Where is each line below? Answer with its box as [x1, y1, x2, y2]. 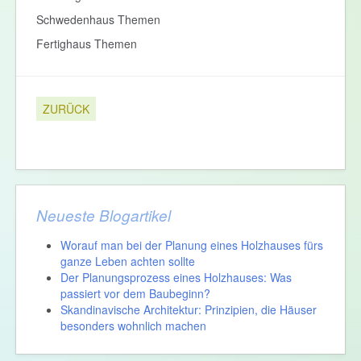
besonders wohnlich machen [60, 317, 206, 334]
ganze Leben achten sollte [60, 253, 195, 270]
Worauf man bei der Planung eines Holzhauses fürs [60, 237, 323, 254]
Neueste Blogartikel [36, 205, 171, 226]
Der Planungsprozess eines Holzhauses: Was [60, 269, 292, 286]
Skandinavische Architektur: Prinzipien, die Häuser [60, 301, 317, 318]
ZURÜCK [43, 101, 89, 118]
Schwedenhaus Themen [36, 11, 160, 28]
